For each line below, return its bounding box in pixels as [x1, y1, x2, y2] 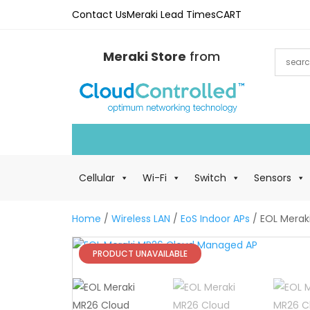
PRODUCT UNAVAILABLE [93, 247, 188, 259]
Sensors [254, 170, 291, 185]
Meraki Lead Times [127, 8, 216, 21]
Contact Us [72, 8, 127, 21]
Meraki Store [102, 47, 186, 65]
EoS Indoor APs [181, 211, 250, 226]
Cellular [79, 170, 115, 185]
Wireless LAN [111, 211, 170, 226]
